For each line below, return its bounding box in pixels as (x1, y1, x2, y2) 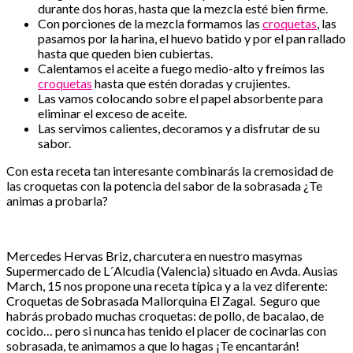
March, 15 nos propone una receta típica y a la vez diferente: (6, 278, 328, 294)
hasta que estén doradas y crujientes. (92, 76, 290, 91)
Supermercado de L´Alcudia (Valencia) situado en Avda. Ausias (6, 263, 338, 279)
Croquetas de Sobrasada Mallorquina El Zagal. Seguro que (6, 293, 320, 309)
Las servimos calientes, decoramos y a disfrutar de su (38, 121, 320, 136)
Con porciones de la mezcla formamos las (38, 16, 262, 32)
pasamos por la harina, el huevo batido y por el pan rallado (38, 31, 346, 46)
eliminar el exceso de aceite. (38, 106, 187, 121)
